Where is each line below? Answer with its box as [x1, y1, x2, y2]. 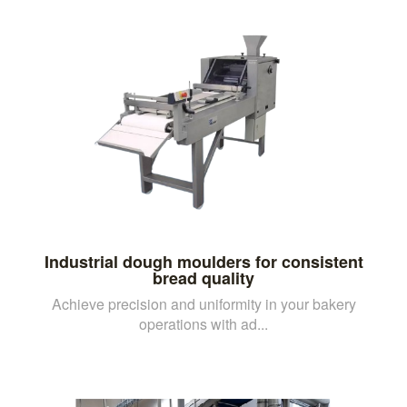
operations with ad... [139, 313, 268, 334]
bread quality [153, 265, 254, 290]
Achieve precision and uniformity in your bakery [51, 293, 356, 314]
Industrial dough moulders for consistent [44, 249, 363, 273]
